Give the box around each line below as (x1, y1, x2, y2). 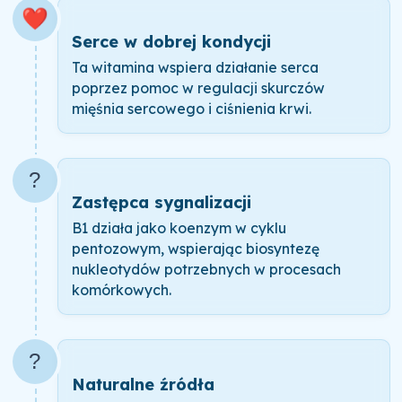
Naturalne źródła (71, 373, 214, 395)
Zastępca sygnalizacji (71, 192, 251, 214)
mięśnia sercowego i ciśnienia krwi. (71, 99, 311, 118)
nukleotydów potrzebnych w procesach (71, 260, 341, 279)
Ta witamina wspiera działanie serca (71, 57, 319, 76)
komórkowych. (71, 281, 171, 300)
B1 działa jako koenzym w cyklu (71, 219, 286, 238)
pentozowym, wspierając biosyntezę (71, 240, 319, 258)
